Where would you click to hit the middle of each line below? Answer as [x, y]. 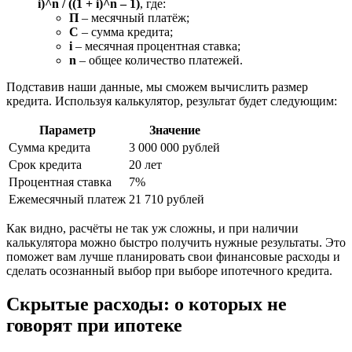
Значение [174, 130]
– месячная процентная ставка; [156, 46]
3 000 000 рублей [174, 147]
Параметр [67, 130]
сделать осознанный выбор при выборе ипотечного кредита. [169, 270]
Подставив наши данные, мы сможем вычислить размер [157, 86]
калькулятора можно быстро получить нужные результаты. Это [176, 242]
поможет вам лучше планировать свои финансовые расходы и [173, 256]
